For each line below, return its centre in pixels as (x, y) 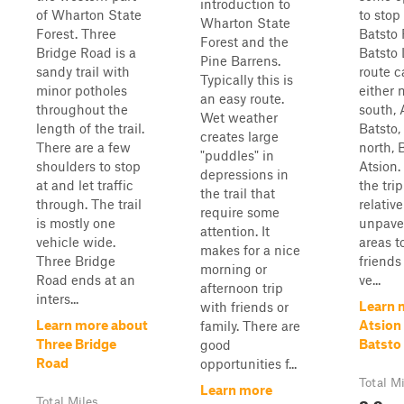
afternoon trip (242, 288)
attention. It (235, 231)
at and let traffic (85, 185)
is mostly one (76, 223)
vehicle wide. (76, 242)
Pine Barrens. (240, 60)
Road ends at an (86, 280)
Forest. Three (76, 33)
